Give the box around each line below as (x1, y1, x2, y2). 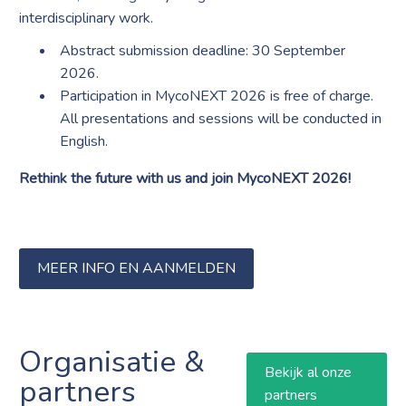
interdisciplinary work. (19, 7, 154, 28)
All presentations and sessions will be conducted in (60, 108, 382, 129)
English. (60, 130, 109, 151)
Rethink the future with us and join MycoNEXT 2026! (19, 168, 352, 188)
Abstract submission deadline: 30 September (60, 40, 346, 61)
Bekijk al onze (264, 362, 352, 382)
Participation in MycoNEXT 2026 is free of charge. (60, 85, 374, 106)
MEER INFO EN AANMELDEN (37, 257, 237, 278)
